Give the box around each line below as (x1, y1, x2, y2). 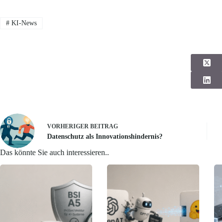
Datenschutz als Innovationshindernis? (47, 132, 163, 140)
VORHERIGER (47, 122, 90, 130)
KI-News (9, 19, 37, 27)
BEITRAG (90, 122, 118, 130)
